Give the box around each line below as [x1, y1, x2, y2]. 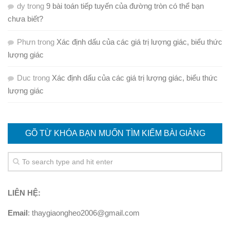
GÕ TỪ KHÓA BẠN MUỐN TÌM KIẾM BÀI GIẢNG [25, 129, 205, 138]
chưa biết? [8, 14, 43, 24]
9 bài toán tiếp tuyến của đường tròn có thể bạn [46, 2, 204, 11]
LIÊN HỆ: [8, 188, 41, 198]
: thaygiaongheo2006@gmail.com [28, 208, 140, 218]
